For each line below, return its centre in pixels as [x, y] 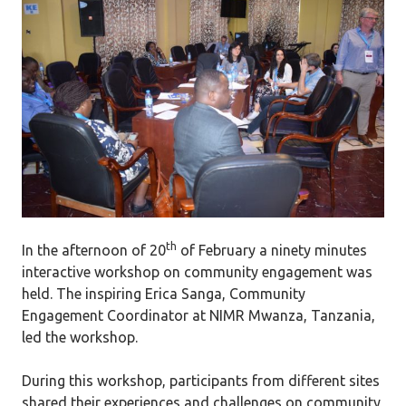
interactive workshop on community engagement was [197, 272]
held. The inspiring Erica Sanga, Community [164, 294]
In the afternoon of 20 [94, 251]
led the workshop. [80, 338]
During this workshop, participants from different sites [201, 381]
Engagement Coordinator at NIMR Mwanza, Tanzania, [198, 316]
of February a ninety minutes [272, 251]
